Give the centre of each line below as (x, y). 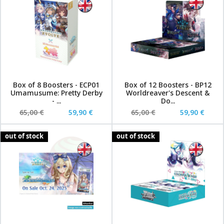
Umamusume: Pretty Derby (56, 93)
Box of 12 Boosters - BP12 (168, 85)
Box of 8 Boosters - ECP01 (56, 85)
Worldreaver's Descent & (168, 93)
